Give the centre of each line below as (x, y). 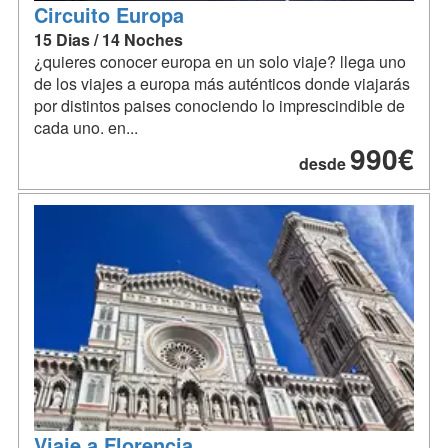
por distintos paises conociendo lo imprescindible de (219, 105)
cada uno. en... (86, 127)
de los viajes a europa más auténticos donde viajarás (222, 83)
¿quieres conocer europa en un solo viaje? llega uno (220, 61)
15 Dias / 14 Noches (108, 39)
